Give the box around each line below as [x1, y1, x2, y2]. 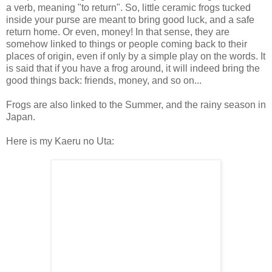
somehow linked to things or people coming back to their [6, 39, 247, 50]
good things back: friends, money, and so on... [6, 75, 202, 86]
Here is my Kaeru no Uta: [6, 136, 114, 147]
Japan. [6, 112, 35, 123]
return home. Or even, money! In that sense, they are [6, 27, 229, 38]
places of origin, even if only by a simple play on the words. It [6, 51, 265, 62]
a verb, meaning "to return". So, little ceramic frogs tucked [6, 2, 251, 13]
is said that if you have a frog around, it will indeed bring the [6, 63, 260, 74]
